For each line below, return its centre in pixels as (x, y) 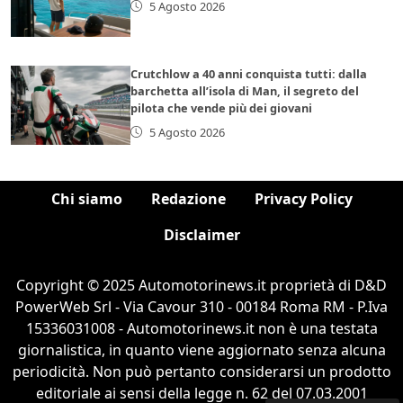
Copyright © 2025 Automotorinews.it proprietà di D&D (201, 286)
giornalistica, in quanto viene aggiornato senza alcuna (201, 350)
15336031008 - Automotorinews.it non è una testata (201, 329)
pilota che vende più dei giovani (222, 107)
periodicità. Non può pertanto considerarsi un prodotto (201, 372)
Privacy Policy (303, 199)
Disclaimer (201, 235)
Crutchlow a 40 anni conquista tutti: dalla (249, 73)
